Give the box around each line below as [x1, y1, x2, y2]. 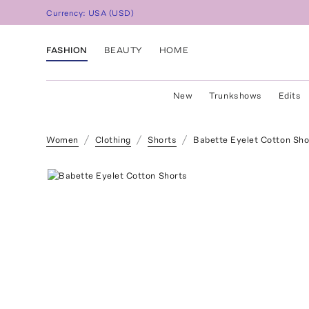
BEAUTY [103, 44, 143, 55]
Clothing [94, 134, 131, 145]
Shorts [147, 134, 177, 145]
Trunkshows [209, 90, 262, 101]
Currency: [46, 8, 89, 19]
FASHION [46, 44, 88, 55]
